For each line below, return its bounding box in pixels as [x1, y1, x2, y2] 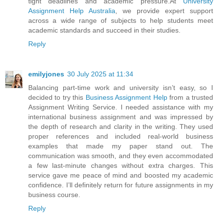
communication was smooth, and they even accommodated [28, 151, 213, 160]
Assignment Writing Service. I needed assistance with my [28, 103, 213, 111]
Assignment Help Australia [28, 6, 115, 15]
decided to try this [28, 93, 86, 101]
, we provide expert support [115, 6, 213, 15]
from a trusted [167, 93, 214, 101]
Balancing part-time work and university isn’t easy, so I [28, 83, 213, 91]
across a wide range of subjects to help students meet [28, 16, 213, 24]
